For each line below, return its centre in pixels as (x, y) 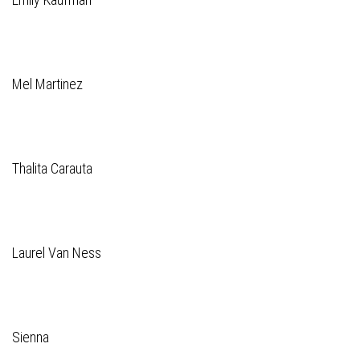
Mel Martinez (47, 84)
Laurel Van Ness (57, 253)
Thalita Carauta (52, 168)
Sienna (31, 337)
